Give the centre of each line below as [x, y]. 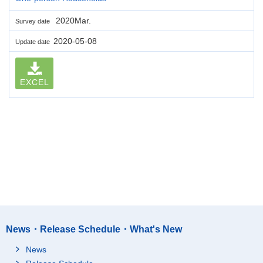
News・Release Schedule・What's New [94, 229]
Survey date [34, 21]
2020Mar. [72, 20]
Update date [34, 41]
